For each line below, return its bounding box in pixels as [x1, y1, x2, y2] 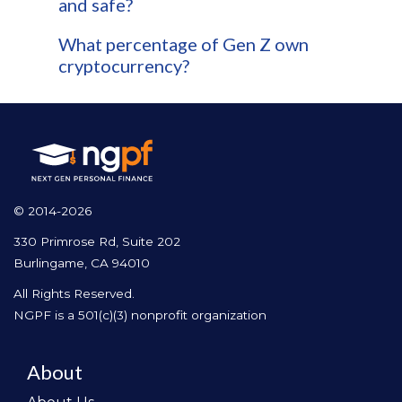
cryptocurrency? [58, 55, 189, 77]
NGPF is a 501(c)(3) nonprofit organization [13, 307, 267, 322]
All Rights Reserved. [13, 285, 135, 301]
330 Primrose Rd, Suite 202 [13, 233, 180, 249]
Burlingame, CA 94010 [13, 255, 150, 270]
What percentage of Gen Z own [58, 33, 309, 56]
